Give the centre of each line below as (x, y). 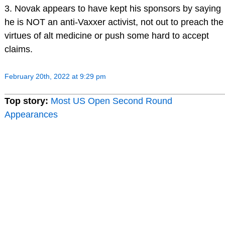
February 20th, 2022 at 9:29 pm (55, 76)
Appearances (31, 114)
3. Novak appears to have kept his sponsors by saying (113, 9)
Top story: (26, 101)
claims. (18, 49)
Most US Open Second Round (111, 101)
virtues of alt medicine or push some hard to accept (106, 36)
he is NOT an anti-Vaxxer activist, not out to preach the (114, 22)
